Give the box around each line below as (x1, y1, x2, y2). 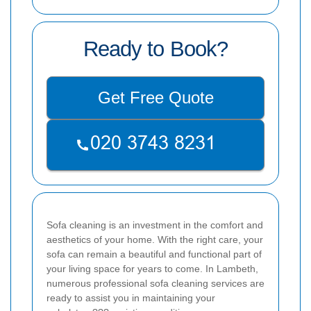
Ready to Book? (83, 36, 228, 61)
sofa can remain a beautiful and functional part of (47, 248, 262, 260)
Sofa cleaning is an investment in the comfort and (47, 219, 263, 230)
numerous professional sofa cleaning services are (47, 277, 264, 289)
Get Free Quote (97, 87, 214, 107)
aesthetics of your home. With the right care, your (47, 233, 263, 245)
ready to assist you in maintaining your (47, 292, 215, 303)
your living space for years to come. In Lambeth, (47, 262, 258, 274)
